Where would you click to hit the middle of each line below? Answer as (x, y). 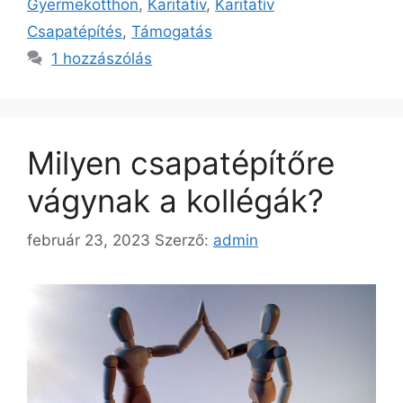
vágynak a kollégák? (175, 200)
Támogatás (172, 31)
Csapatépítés (75, 31)
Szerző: (184, 240)
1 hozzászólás (102, 58)
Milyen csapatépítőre (181, 162)
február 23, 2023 (89, 240)
